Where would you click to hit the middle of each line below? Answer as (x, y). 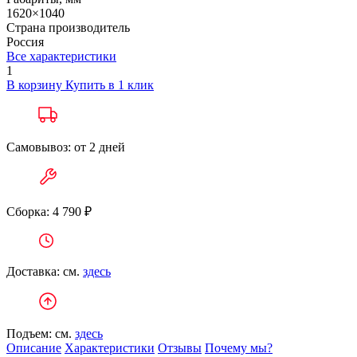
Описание (34, 348)
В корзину (36, 85)
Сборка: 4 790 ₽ (51, 212)
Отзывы (180, 348)
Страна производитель (68, 27)
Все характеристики (61, 56)
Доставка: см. (45, 271)
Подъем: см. (41, 333)
